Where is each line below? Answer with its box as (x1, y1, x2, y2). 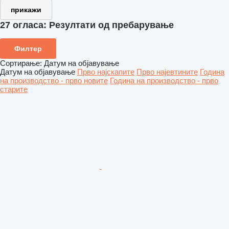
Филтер (14, 44, 42, 53)
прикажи (11, 6, 41, 14)
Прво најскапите (77, 67, 134, 76)
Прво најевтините (136, 67, 198, 76)
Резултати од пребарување (49, 20, 174, 30)
